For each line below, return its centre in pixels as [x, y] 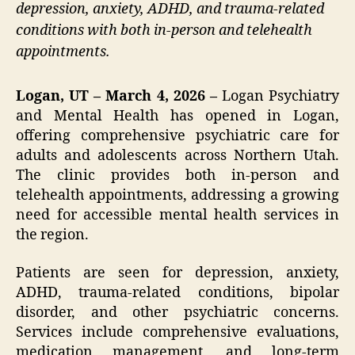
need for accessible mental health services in [177, 216]
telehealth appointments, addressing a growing [177, 196]
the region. [52, 235]
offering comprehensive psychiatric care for [177, 136]
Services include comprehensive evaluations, [177, 332]
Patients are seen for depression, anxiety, [177, 273]
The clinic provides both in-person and [177, 176]
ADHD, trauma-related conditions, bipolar [177, 292]
